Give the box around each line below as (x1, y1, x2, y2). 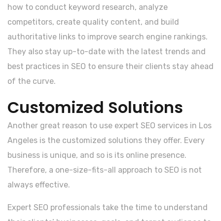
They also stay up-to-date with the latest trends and (7, 46, 206, 56)
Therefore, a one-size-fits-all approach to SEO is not (7, 165, 202, 175)
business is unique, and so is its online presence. (7, 150, 186, 160)
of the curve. (7, 76, 56, 86)
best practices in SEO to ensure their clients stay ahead (7, 61, 214, 71)
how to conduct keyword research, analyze (7, 2, 168, 12)
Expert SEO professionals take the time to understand (7, 202, 208, 212)
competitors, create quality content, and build (7, 17, 179, 27)
